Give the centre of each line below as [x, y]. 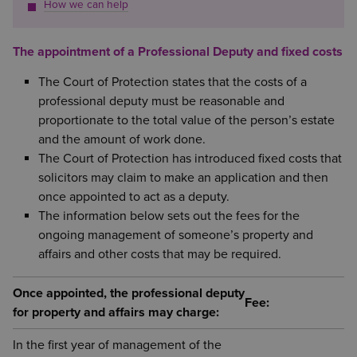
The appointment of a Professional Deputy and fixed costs [178, 51]
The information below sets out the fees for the [169, 216]
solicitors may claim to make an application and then [183, 177]
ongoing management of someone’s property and [176, 235]
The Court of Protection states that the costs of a [173, 82]
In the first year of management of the [117, 345]
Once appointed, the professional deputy [129, 293]
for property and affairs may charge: [116, 312]
